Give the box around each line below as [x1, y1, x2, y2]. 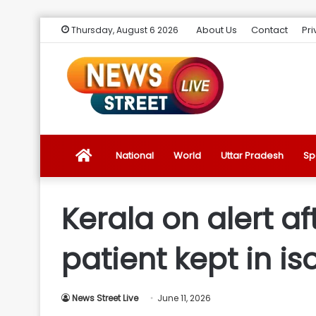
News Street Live [72, 292, 138, 304]
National [116, 149, 154, 162]
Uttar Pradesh [221, 149, 284, 162]
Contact [251, 23, 288, 37]
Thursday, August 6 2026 [69, 24, 178, 36]
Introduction [91, 275, 146, 288]
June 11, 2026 [157, 292, 211, 304]
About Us [196, 23, 237, 37]
